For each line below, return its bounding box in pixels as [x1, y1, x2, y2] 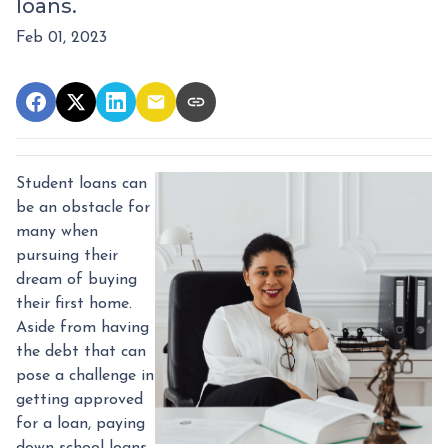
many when [16, 223, 98, 240]
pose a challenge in [16, 367, 154, 384]
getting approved [16, 391, 143, 408]
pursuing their [16, 247, 118, 264]
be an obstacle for [16, 199, 150, 216]
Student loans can [16, 175, 147, 192]
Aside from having [16, 319, 149, 336]
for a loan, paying [16, 415, 145, 432]
